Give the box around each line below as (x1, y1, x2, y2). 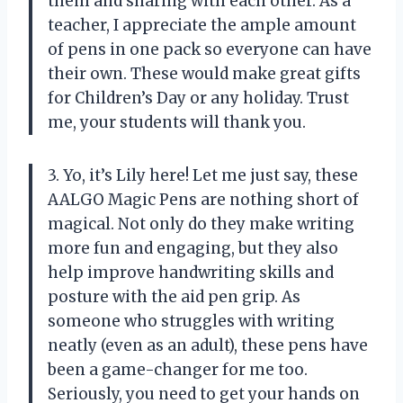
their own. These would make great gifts (48, 64, 361, 85)
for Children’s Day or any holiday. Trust (48, 88, 349, 109)
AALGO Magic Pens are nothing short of (48, 190, 359, 210)
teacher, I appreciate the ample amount (48, 15, 356, 36)
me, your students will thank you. (48, 112, 306, 133)
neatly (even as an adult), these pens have (48, 336, 368, 356)
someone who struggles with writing (48, 311, 335, 332)
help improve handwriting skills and (48, 263, 334, 283)
